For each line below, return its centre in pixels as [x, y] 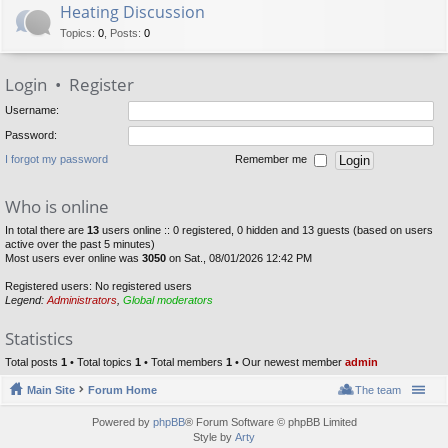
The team [378, 389]
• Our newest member [288, 362]
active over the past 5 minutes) [80, 244]
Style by [214, 436]
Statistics [39, 338]
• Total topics [101, 362]
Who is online [57, 206]
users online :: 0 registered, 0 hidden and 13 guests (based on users [266, 230]
